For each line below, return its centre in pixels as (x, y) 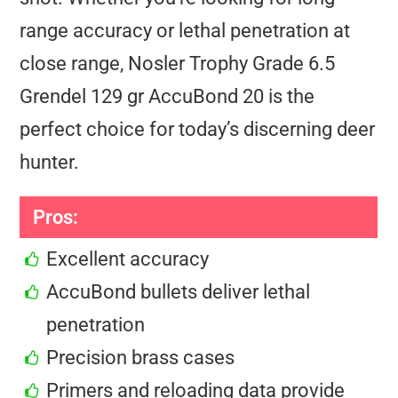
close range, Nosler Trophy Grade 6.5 (178, 64)
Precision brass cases (141, 358)
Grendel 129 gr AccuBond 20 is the (167, 97)
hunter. (50, 163)
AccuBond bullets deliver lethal (179, 292)
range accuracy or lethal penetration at (185, 31)
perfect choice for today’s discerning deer (198, 130)
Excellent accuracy (128, 259)
